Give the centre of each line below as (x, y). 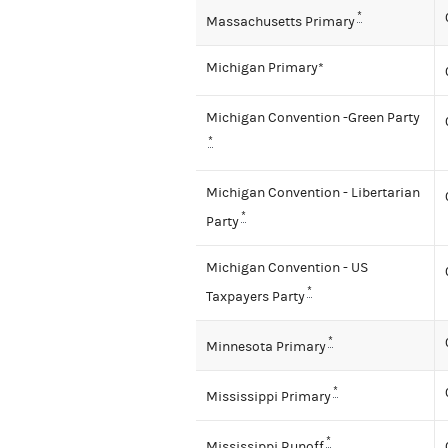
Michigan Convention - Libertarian (313, 193)
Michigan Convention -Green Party (313, 118)
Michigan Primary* (265, 68)
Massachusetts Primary (280, 21)
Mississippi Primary (268, 396)
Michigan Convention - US (287, 268)
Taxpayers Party (255, 296)
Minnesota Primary (266, 346)
